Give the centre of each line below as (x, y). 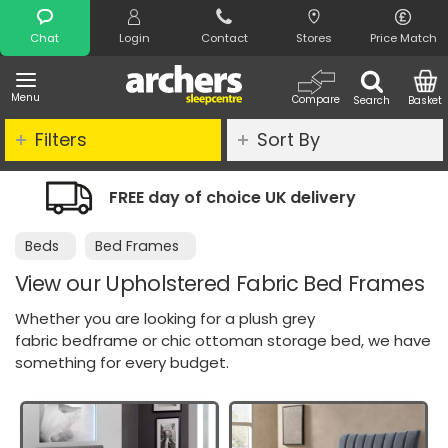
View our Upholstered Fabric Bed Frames (220, 283)
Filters (61, 139)
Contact (224, 38)
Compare (316, 99)
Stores (313, 38)
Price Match (403, 38)
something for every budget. (122, 363)
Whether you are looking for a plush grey (165, 319)
